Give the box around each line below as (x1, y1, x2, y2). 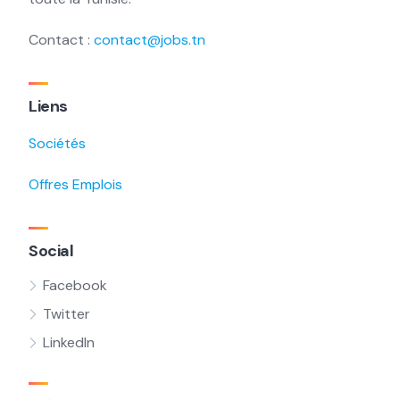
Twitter (43, 304, 90, 323)
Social (29, 240, 73, 262)
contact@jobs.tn (94, 30, 205, 49)
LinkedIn (43, 333, 95, 352)
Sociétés (29, 134, 86, 153)
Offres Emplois (29, 175, 122, 194)
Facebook (43, 276, 107, 295)
